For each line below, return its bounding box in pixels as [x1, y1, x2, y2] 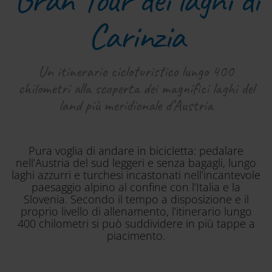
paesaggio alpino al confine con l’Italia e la [32, 180, 240, 195]
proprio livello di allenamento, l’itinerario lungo [20, 204, 252, 219]
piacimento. [107, 228, 165, 243]
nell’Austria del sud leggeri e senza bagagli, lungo [16, 155, 256, 171]
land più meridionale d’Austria [59, 95, 213, 116]
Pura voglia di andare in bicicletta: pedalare [29, 143, 243, 158]
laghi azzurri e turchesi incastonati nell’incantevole [12, 168, 260, 183]
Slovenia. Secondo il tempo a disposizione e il [23, 192, 249, 207]
